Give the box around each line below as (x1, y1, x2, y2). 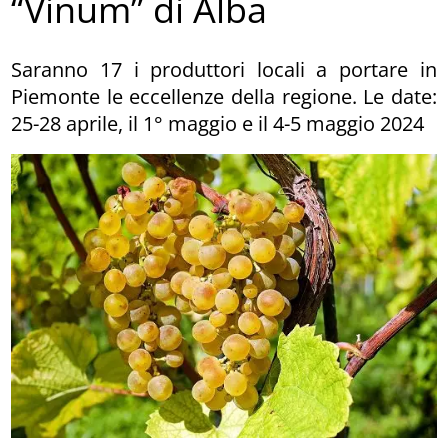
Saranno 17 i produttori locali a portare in (11, 55, 437, 83)
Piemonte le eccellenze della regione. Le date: (11, 82, 437, 110)
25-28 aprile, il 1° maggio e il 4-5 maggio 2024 (11, 109, 425, 137)
